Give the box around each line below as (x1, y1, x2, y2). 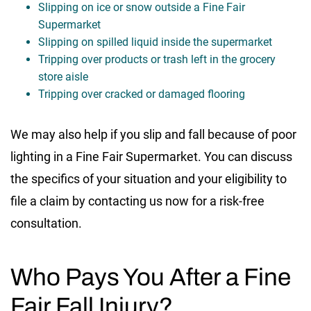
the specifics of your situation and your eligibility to (10, 171, 287, 186)
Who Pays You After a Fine (10, 263, 291, 290)
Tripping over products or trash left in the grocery (38, 52, 276, 66)
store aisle (38, 69, 88, 83)
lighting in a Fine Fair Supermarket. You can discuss (10, 149, 292, 164)
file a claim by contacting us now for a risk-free (10, 193, 264, 208)
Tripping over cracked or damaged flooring (38, 87, 245, 101)
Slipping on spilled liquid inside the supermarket (38, 35, 272, 49)
